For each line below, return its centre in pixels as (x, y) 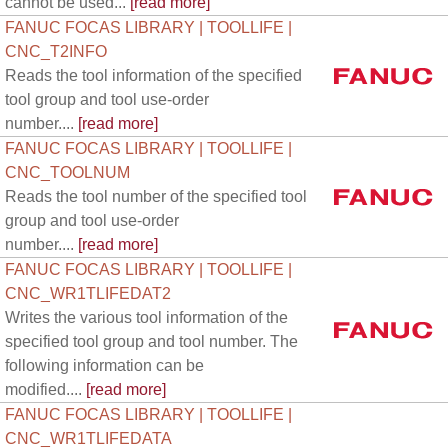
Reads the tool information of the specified (153, 75)
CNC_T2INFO (56, 51)
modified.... (43, 389)
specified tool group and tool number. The (151, 341)
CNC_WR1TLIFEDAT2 (88, 293)
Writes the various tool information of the (146, 317)
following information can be (104, 365)
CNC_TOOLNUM (67, 172)
